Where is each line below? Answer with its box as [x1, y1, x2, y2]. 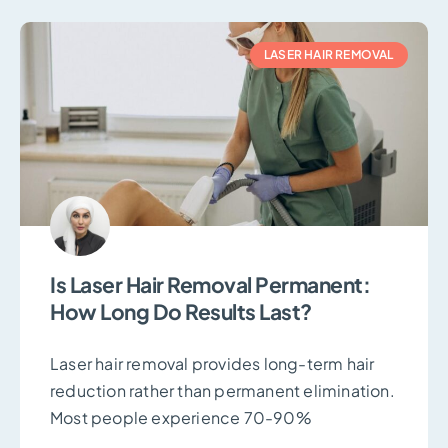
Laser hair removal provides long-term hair [50, 352, 375, 374]
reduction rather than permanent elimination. [50, 379, 395, 401]
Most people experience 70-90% [50, 406, 312, 428]
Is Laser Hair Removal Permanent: [50, 270, 370, 298]
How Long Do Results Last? [50, 297, 312, 325]
